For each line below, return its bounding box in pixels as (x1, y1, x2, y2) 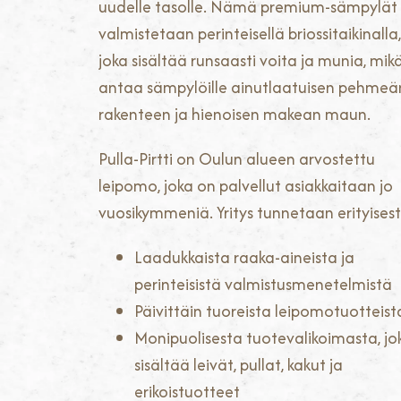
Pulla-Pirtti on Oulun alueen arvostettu (98, 147, 375, 172)
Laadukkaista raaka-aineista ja (134, 245, 354, 270)
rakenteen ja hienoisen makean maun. (98, 102, 371, 127)
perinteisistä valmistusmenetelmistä (134, 272, 392, 297)
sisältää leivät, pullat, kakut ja (134, 353, 343, 378)
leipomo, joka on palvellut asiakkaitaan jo (98, 174, 393, 199)
